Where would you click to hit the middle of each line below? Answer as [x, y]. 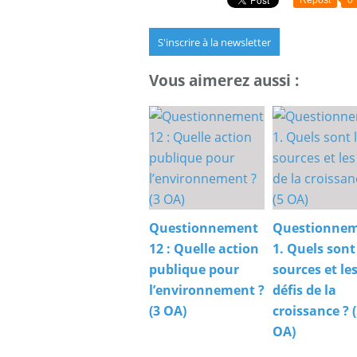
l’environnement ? [207, 290]
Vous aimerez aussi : [224, 80]
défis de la [304, 290]
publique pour [194, 270]
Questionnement [204, 228]
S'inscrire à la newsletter [214, 42]
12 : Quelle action [204, 249]
